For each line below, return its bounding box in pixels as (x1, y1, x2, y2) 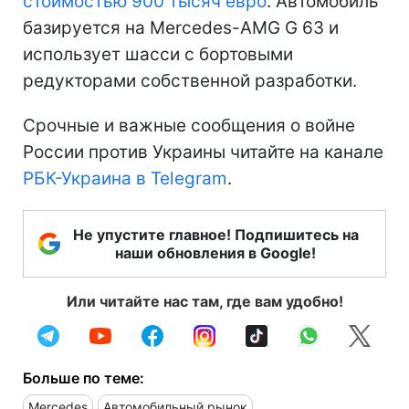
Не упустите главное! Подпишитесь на (72, 225, 359, 245)
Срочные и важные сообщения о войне (23, 115, 355, 137)
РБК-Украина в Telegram (23, 168, 227, 190)
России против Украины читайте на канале (23, 142, 383, 163)
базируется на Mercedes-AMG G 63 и (23, 17, 339, 39)
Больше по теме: (23, 369, 144, 388)
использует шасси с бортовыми (23, 44, 293, 66)
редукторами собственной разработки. (23, 70, 357, 92)
